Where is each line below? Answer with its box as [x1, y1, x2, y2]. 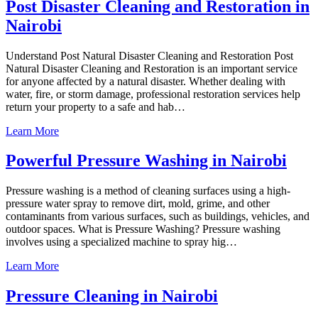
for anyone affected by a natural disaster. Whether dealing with [6, 75, 285, 87]
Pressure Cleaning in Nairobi [6, 287, 218, 306]
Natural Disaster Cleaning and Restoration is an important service [6, 62, 297, 75]
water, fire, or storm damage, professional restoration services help [6, 87, 300, 100]
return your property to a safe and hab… [6, 100, 185, 113]
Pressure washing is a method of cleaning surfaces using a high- [6, 185, 290, 197]
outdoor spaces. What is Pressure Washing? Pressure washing [6, 223, 280, 236]
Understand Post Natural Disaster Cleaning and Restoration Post [6, 49, 293, 62]
